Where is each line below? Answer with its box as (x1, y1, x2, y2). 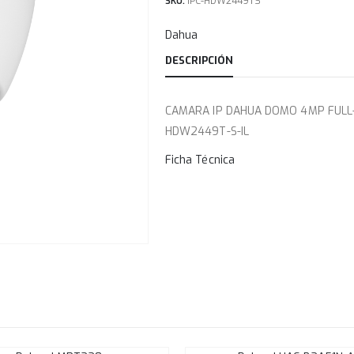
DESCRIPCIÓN (165, 53, 233, 67)
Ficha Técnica (165, 152, 235, 168)
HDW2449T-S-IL (165, 123, 249, 139)
